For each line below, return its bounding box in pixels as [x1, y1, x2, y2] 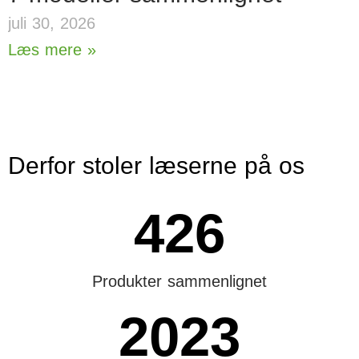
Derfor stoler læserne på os [8, 152, 305, 179]
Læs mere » [8, 41, 96, 58]
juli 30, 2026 [8, 14, 95, 32]
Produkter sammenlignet [92, 272, 267, 290]
